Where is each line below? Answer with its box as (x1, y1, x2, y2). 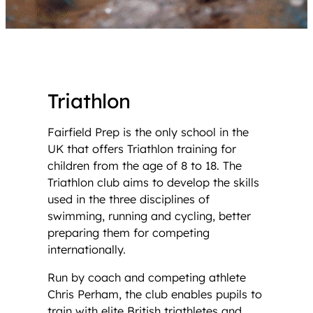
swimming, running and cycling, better (48, 208, 251, 223)
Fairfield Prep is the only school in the (48, 124, 249, 139)
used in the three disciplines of (48, 191, 210, 206)
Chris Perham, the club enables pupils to (48, 287, 262, 302)
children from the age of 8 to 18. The (48, 158, 242, 173)
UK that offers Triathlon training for (48, 141, 236, 156)
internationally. (48, 242, 133, 256)
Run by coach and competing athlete (48, 270, 246, 285)
